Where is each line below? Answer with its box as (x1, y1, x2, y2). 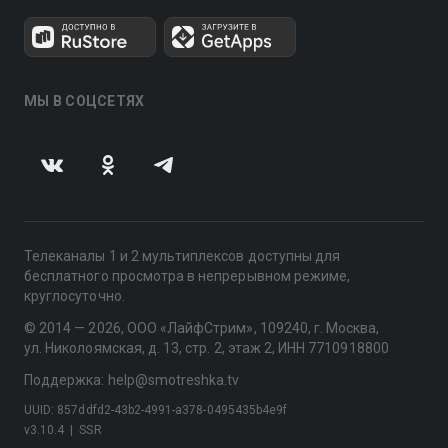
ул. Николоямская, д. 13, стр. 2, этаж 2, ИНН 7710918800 (24, 340, 389, 356)
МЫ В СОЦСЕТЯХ (24, 93, 145, 109)
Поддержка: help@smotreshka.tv (24, 372, 240, 388)
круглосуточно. (24, 288, 125, 304)
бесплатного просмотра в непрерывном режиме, (24, 268, 351, 284)
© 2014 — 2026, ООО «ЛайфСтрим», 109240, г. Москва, (24, 320, 380, 336)
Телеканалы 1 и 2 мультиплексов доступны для (24, 248, 341, 264)
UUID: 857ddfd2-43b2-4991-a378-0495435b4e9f (24, 403, 288, 417)
